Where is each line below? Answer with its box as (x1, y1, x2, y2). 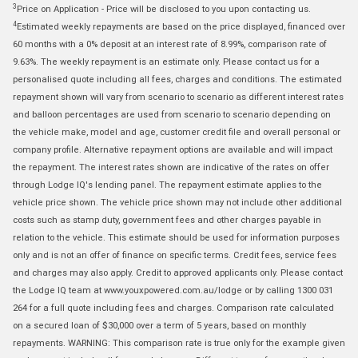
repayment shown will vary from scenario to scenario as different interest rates (13, 91, 344, 103)
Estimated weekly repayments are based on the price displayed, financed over (17, 21, 345, 33)
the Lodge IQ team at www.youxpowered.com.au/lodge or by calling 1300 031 (13, 284, 333, 296)
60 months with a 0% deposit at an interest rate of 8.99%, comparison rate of (13, 38, 327, 50)
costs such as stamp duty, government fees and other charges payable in (13, 214, 321, 226)
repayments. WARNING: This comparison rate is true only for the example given (13, 337, 345, 349)
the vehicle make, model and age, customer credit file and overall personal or (13, 126, 340, 138)
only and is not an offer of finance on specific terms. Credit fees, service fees (13, 249, 336, 261)
